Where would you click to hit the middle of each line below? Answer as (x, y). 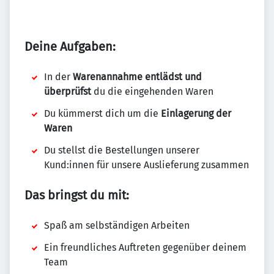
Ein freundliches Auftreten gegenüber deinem (145, 247)
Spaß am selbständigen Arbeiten (117, 225)
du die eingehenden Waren (152, 91)
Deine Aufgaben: (70, 46)
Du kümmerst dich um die (102, 113)
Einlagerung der (196, 113)
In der (58, 77)
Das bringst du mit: (77, 195)
